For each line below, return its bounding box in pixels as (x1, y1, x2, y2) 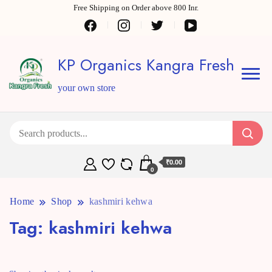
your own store (58, 83, 115, 93)
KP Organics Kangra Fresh (58, 53, 234, 77)
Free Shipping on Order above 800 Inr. (73, 3, 199, 12)
